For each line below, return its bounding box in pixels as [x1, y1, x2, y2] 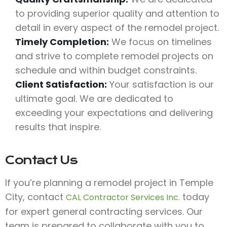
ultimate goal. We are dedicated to [15, 92, 173, 105]
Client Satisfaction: [15, 78, 107, 91]
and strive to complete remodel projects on [15, 49, 213, 62]
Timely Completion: [15, 35, 109, 48]
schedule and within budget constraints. [15, 63, 197, 77]
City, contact [5, 190, 66, 203]
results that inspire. [15, 120, 101, 133]
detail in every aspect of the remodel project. [15, 21, 219, 34]
